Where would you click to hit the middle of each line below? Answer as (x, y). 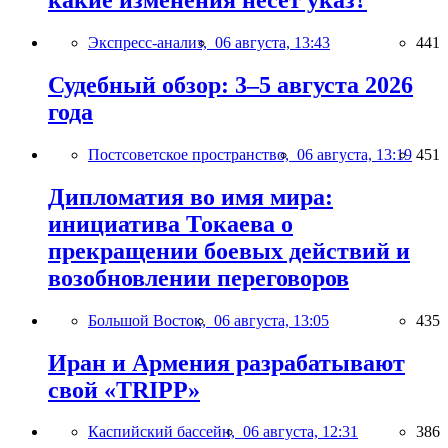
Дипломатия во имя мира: (190, 196)
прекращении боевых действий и (229, 250)
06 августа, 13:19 (354, 154)
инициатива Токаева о (170, 223)
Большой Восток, (151, 320)
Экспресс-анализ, (151, 42)
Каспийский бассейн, (165, 432)
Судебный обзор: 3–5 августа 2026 (230, 84)
